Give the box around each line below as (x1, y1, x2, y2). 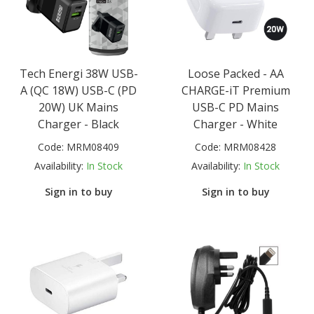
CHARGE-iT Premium (181, 83, 290, 99)
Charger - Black (38, 116, 119, 132)
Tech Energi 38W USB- (19, 66, 138, 82)
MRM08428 (224, 140, 276, 154)
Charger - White (193, 116, 278, 132)
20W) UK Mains (39, 100, 118, 116)
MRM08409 (67, 140, 119, 154)
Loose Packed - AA (187, 66, 284, 82)
